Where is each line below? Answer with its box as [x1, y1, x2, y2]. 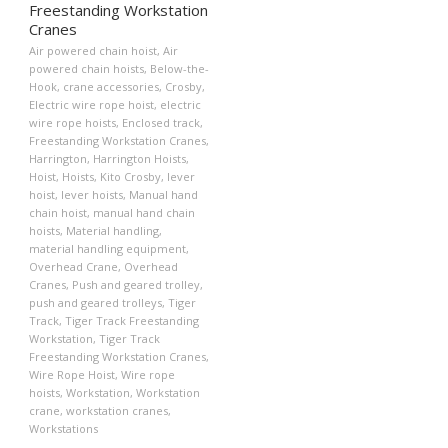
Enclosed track [122, 115, 200, 131]
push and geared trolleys [29, 295, 162, 311]
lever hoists [61, 187, 123, 203]
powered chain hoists [29, 61, 144, 77]
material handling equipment [29, 241, 186, 257]
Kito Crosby [100, 169, 161, 185]
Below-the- [150, 61, 209, 77]
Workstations [29, 421, 98, 437]
